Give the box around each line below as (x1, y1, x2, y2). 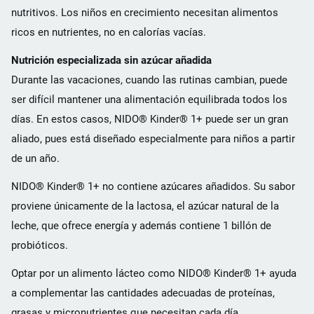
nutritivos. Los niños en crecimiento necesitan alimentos (11, 6, 278, 19)
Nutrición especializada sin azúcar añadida (11, 53, 212, 67)
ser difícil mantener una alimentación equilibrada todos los (11, 93, 287, 106)
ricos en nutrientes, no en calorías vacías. (11, 25, 206, 39)
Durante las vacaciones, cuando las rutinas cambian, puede (11, 73, 287, 86)
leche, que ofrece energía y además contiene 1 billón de (11, 219, 271, 232)
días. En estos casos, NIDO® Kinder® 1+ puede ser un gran (11, 112, 288, 125)
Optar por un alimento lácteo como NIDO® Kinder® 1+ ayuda (11, 266, 296, 280)
